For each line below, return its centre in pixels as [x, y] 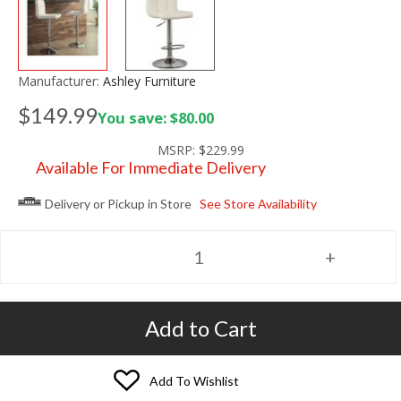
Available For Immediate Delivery [151, 167]
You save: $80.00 [156, 117]
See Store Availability [258, 204]
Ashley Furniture [149, 81]
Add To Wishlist [194, 380]
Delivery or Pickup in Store [118, 204]
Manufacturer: [59, 81]
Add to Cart [200, 328]
